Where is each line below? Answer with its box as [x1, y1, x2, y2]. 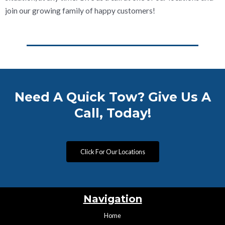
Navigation [83, 193, 142, 205]
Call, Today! [74, 105, 151, 121]
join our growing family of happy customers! [5, 6, 155, 16]
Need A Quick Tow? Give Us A [14, 89, 211, 105]
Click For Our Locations [80, 148, 145, 156]
